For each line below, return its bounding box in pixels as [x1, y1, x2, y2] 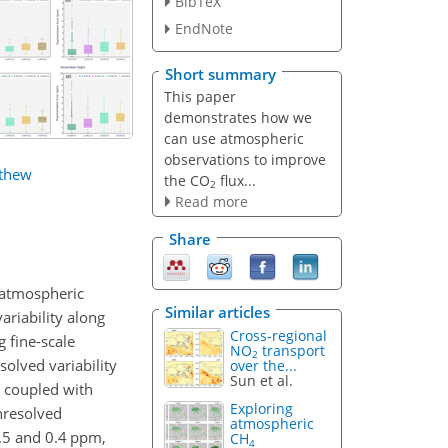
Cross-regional [230, 325, 328, 345]
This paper [163, 86, 236, 106]
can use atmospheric [163, 128, 304, 148]
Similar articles [165, 301, 270, 322]
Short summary [165, 63, 276, 84]
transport [258, 340, 326, 360]
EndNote [174, 19, 233, 39]
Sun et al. [230, 370, 294, 390]
